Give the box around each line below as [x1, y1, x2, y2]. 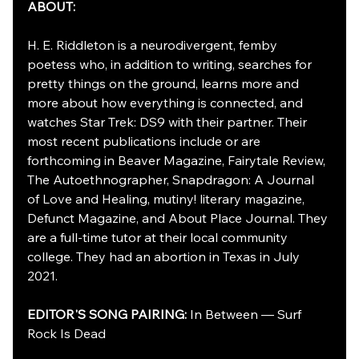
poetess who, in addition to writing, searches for [27, 56, 315, 72]
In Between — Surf [190, 306, 305, 322]
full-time [60, 229, 108, 245]
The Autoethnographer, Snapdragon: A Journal [27, 171, 317, 188]
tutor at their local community [108, 229, 291, 245]
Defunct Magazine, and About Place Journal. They [27, 210, 331, 226]
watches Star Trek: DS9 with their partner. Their [27, 114, 310, 130]
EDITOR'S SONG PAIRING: [27, 306, 190, 322]
